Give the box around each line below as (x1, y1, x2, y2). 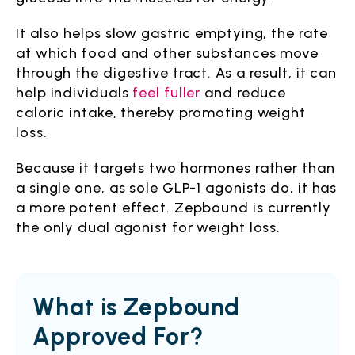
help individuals (16, 84, 133, 101)
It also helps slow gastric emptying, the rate (16, 25, 328, 42)
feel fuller (132, 84, 201, 101)
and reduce (200, 84, 287, 101)
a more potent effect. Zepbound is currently (16, 199, 331, 216)
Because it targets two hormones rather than (16, 159, 335, 177)
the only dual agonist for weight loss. (16, 219, 281, 236)
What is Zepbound (32, 292, 241, 322)
